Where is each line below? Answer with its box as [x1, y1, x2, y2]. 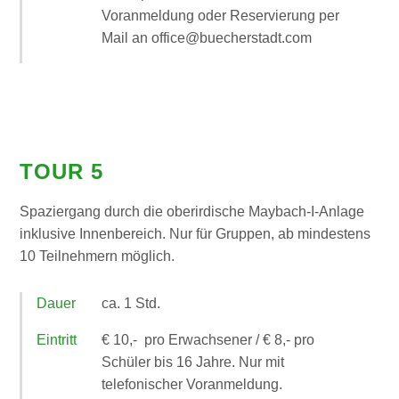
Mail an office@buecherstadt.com [102, 29, 313, 45]
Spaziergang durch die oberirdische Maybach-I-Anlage [20, 203, 365, 219]
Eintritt [37, 331, 77, 347]
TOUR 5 [20, 159, 104, 183]
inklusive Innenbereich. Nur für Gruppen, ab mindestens [20, 225, 371, 241]
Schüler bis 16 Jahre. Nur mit [102, 354, 285, 370]
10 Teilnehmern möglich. [20, 248, 175, 264]
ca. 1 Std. [102, 295, 161, 311]
